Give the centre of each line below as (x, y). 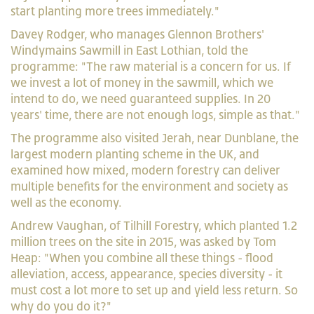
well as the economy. (68, 203)
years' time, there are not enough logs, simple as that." (157, 115)
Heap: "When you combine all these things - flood (142, 258)
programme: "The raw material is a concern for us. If (151, 67)
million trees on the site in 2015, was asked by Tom (143, 242)
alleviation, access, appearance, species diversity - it (146, 274)
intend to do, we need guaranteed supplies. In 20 (141, 99)
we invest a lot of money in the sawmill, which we (142, 83)
